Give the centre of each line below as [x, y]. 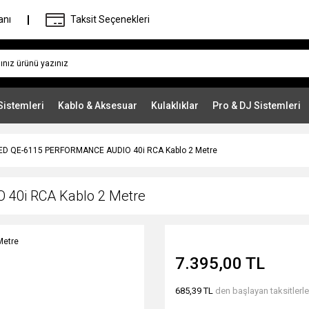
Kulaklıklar [175, 105]
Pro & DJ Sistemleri [257, 105]
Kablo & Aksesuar [98, 105]
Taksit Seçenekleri [110, 19]
